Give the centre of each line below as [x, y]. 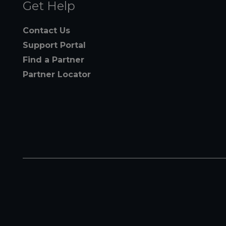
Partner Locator [57, 74]
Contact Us [46, 30]
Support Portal [54, 45]
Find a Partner [53, 60]
